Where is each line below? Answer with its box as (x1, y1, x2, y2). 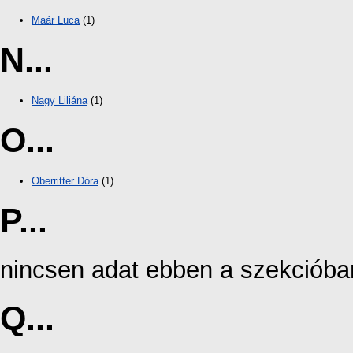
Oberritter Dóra (32, 175, 98, 188)
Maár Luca (32, 13, 80, 26)
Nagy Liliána (32, 95, 87, 107)
